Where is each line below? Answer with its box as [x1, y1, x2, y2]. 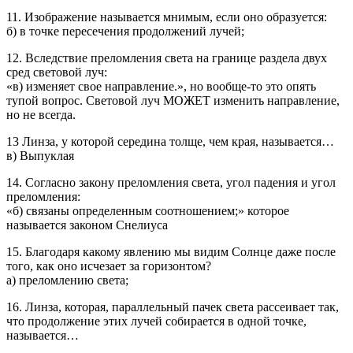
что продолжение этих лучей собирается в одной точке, [6, 314, 307, 328]
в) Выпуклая [6, 149, 74, 162]
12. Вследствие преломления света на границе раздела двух [6, 51, 327, 65]
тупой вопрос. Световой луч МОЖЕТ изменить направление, [6, 94, 340, 107]
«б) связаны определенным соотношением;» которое [6, 204, 289, 217]
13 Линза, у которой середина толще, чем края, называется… [6, 135, 334, 148]
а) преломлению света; [6, 273, 128, 287]
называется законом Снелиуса [6, 218, 168, 232]
